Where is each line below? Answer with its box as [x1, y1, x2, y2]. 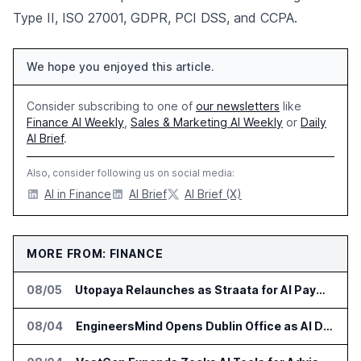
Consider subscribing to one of [27, 99, 196, 113]
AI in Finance [44, 187, 111, 201]
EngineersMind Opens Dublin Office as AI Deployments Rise [323, 319, 333, 333]
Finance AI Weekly [27, 115, 124, 129]
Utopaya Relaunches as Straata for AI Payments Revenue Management [316, 283, 326, 297]
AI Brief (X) [185, 187, 242, 201]
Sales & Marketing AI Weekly [131, 115, 283, 129]
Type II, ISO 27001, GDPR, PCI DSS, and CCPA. [13, 10, 297, 26]
